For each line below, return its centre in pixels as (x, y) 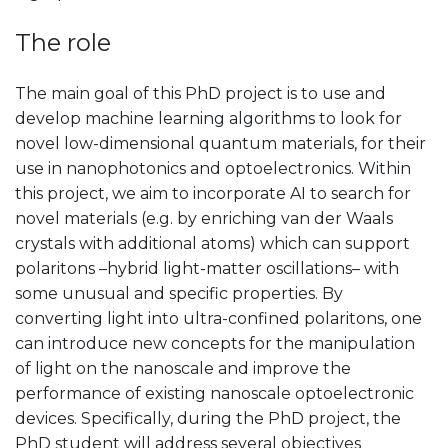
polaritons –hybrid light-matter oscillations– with (207, 268)
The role (63, 42)
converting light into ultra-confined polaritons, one (218, 318)
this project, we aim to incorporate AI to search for (213, 193)
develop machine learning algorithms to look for (208, 118)
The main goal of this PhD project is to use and (200, 93)
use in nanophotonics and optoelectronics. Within (213, 168)
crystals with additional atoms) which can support (212, 243)
